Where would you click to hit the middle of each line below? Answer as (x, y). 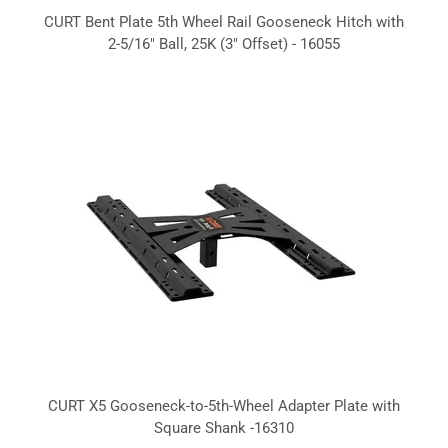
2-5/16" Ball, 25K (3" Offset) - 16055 (224, 43)
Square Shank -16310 (224, 427)
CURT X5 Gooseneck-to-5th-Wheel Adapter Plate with (224, 405)
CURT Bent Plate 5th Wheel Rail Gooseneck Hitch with (224, 21)
